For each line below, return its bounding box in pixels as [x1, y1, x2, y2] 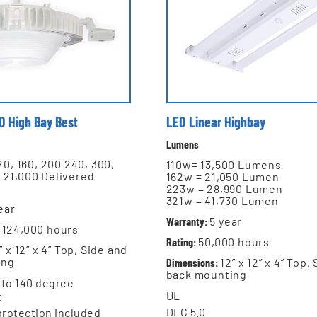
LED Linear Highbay [166, 113, 265, 130]
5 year [209, 214, 243, 228]
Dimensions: [166, 255, 218, 269]
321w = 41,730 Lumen [166, 193, 279, 207]
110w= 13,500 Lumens [166, 157, 282, 171]
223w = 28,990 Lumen [166, 181, 283, 195]
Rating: [166, 234, 196, 248]
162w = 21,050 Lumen [166, 169, 279, 183]
